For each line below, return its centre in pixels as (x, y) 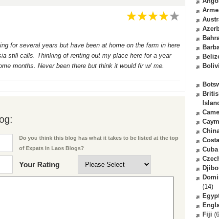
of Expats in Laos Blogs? (52, 148)
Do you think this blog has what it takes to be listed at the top (99, 138)
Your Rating (39, 165)
